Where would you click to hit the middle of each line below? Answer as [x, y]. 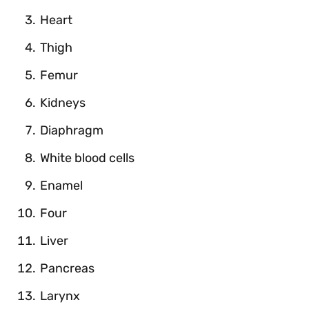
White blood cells [87, 158]
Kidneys [63, 102]
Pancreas [67, 268]
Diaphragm [72, 130]
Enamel [61, 185]
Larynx [60, 296]
